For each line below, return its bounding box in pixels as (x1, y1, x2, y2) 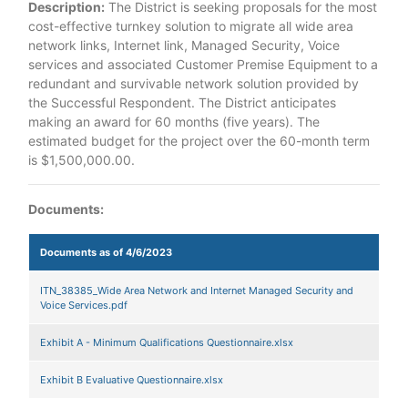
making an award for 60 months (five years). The (28, 114, 320, 129)
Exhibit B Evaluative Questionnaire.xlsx (40, 373, 223, 386)
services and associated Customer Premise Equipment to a (28, 56, 378, 72)
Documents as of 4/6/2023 (40, 246, 172, 259)
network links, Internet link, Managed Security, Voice (28, 37, 340, 53)
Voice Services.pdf (40, 299, 127, 311)
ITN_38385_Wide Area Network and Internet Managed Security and (40, 284, 353, 297)
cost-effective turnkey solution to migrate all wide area (28, 18, 353, 34)
